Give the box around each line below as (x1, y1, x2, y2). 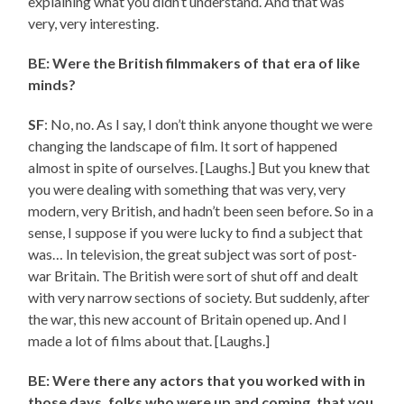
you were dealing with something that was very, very (28, 180, 346, 198)
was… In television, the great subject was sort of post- (28, 245, 358, 263)
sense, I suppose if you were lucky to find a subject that (28, 224, 363, 242)
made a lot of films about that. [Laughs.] (28, 332, 271, 350)
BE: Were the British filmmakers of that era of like (28, 54, 361, 72)
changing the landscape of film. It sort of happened (28, 137, 338, 155)
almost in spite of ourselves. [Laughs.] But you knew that (28, 159, 371, 177)
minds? (28, 76, 77, 94)
